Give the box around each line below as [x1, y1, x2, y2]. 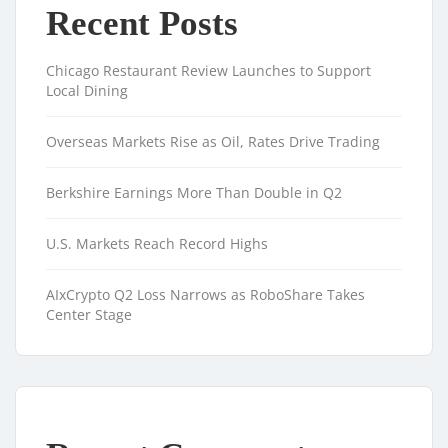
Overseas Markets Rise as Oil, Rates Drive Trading [46, 131, 380, 151]
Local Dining [46, 80, 128, 100]
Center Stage [46, 304, 132, 324]
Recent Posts [46, 3, 238, 43]
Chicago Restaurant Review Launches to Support [46, 60, 371, 80]
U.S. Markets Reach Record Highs [46, 233, 268, 253]
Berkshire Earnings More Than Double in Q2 [46, 182, 342, 202]
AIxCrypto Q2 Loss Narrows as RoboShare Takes [46, 284, 365, 304]
